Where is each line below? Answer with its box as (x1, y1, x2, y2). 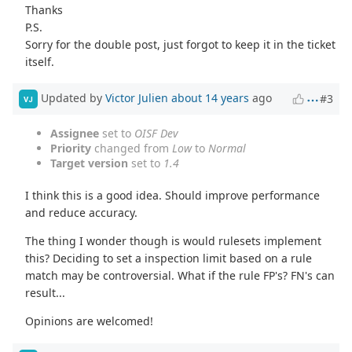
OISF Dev (134, 126, 178, 141)
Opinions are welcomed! (25, 313, 154, 329)
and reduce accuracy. (25, 205, 138, 221)
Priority (50, 141, 91, 156)
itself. (25, 53, 55, 69)
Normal (208, 141, 246, 156)
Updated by (38, 90, 105, 106)
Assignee (50, 126, 99, 141)
